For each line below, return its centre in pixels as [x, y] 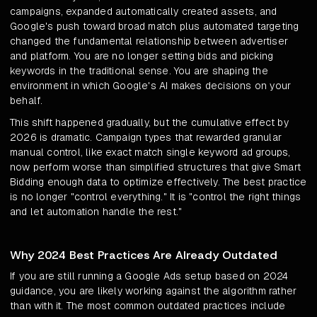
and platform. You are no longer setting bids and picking [142, 56]
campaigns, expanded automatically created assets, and [144, 12]
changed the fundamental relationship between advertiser [149, 41]
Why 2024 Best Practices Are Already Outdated [144, 255]
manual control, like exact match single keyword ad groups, [150, 152]
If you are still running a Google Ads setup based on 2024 [149, 276]
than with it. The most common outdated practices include [148, 306]
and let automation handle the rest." [96, 212]
